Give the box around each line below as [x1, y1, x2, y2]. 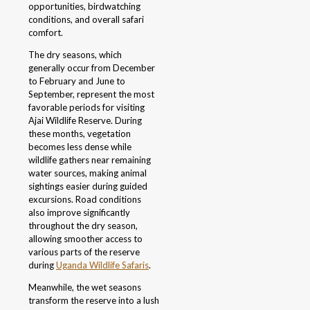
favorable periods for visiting [28, 102, 145, 113]
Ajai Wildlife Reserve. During [28, 115, 142, 127]
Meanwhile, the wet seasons [28, 282, 141, 293]
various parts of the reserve [28, 246, 140, 258]
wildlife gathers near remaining [28, 154, 151, 166]
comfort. [28, 27, 63, 39]
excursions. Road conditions [28, 194, 141, 206]
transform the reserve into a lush [28, 295, 159, 307]
